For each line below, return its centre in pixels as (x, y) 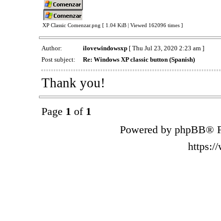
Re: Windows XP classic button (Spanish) (139, 60)
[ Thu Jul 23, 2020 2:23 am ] (166, 48)
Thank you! (73, 83)
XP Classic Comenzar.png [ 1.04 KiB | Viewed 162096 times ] (112, 26)
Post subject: (59, 60)
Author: (52, 48)
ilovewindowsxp (105, 48)
